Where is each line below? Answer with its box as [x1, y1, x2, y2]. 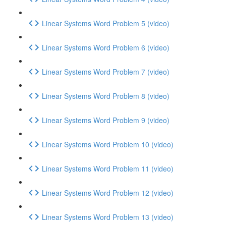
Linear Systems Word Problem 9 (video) [42, 115, 169, 125]
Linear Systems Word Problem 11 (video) [42, 163, 174, 174]
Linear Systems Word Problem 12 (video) [42, 187, 174, 198]
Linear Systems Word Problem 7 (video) [42, 66, 169, 77]
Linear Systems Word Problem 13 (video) [42, 211, 174, 222]
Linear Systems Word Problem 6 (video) [42, 42, 169, 52]
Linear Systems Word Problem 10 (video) [42, 139, 174, 149]
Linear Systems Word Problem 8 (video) [42, 90, 169, 101]
